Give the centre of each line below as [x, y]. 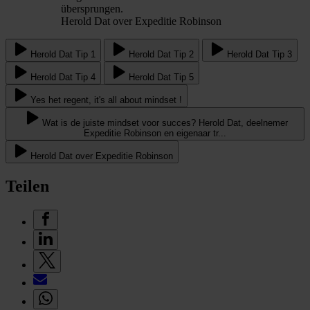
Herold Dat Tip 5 [161, 77]
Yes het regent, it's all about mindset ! [106, 100]
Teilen [27, 186]
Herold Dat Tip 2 [161, 55]
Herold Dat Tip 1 [63, 55]
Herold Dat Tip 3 [259, 55]
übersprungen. [92, 9]
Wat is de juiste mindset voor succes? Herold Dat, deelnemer [165, 123]
